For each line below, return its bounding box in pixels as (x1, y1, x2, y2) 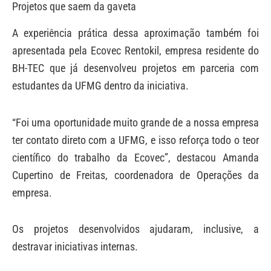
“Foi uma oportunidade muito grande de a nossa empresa (12, 116, 259, 129)
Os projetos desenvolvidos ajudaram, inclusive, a (12, 223, 259, 236)
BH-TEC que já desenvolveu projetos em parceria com (12, 62, 259, 75)
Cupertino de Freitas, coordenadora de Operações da (12, 168, 259, 181)
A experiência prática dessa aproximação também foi (12, 27, 259, 40)
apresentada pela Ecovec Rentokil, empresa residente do (12, 44, 259, 57)
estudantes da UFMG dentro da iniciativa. (12, 79, 189, 93)
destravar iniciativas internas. (12, 240, 138, 253)
